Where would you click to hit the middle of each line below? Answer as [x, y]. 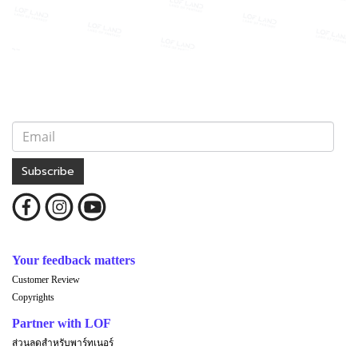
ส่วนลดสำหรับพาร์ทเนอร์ [63, 342]
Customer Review [46, 279]
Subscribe [48, 172]
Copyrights [33, 297]
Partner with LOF [62, 323]
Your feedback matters [74, 260]
